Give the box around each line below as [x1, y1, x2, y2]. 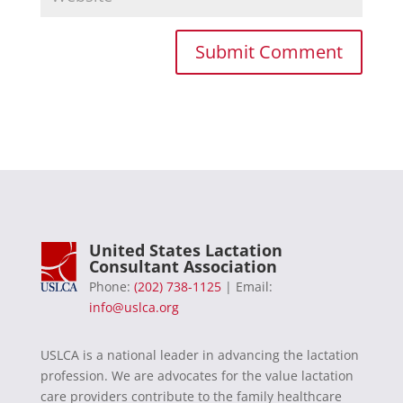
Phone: [88, 278, 134, 296]
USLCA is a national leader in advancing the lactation [40, 346, 359, 364]
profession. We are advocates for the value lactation [40, 367, 354, 385]
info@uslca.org [88, 299, 179, 317]
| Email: [220, 278, 273, 296]
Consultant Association [88, 255, 277, 278]
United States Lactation [88, 239, 282, 262]
